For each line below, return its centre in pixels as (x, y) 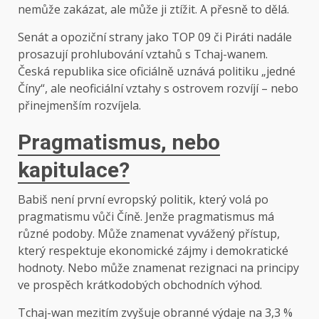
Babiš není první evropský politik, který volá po (143, 200)
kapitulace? (74, 170)
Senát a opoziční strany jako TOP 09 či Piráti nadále (155, 37)
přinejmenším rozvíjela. (81, 106)
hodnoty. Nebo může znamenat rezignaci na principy (158, 268)
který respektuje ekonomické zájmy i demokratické (153, 251)
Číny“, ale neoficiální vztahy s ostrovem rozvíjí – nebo (158, 89)
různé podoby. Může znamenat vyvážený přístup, (149, 234)
